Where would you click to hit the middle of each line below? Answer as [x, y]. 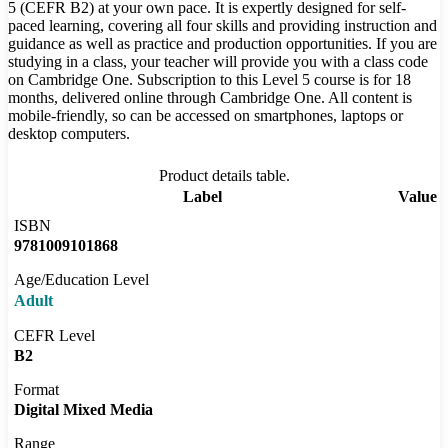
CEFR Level [54, 336]
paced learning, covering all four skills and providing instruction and [222, 26]
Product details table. [224, 176]
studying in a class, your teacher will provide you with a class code [218, 62]
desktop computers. [69, 134]
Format [36, 390]
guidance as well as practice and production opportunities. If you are [222, 44]
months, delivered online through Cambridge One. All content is [210, 98]
